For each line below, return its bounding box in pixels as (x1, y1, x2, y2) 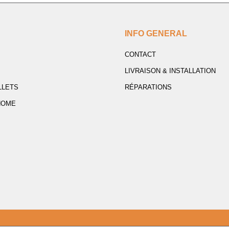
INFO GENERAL (125, 29, 187, 38)
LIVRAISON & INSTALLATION (125, 67, 216, 75)
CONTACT (125, 51, 156, 58)
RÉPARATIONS (125, 83, 172, 91)
